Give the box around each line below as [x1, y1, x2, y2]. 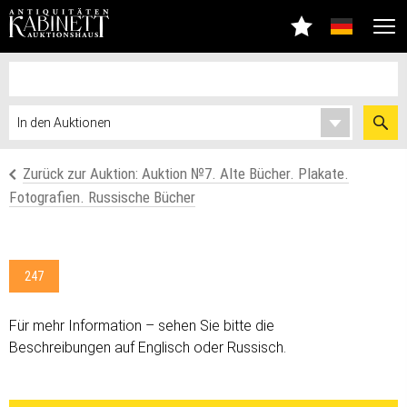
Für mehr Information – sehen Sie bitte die [9, 317, 274, 334]
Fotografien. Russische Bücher [9, 188, 195, 206]
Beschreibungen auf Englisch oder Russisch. [9, 339, 286, 356]
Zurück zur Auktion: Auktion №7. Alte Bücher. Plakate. [23, 164, 349, 183]
